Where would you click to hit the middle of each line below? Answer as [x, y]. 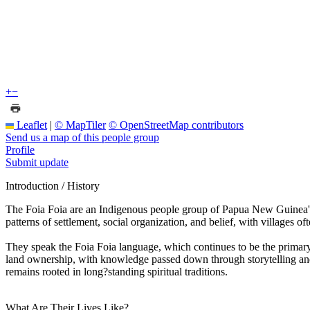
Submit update [37, 162]
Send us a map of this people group [82, 137]
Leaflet [30, 125]
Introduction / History [53, 185]
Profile [20, 149]
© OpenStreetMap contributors [176, 125]
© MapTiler [80, 125]
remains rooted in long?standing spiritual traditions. [117, 271]
